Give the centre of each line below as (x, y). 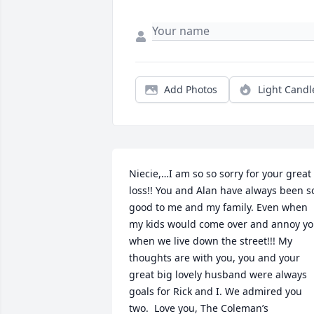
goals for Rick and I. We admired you (216, 292)
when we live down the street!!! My (211, 241)
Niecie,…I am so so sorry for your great (220, 174)
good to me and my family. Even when (218, 207)
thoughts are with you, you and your (214, 258)
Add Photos (191, 90)
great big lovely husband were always (218, 275)
